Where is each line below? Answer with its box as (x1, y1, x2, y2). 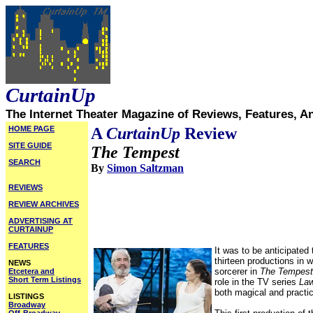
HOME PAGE (8, 124, 54, 133)
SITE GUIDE (8, 141, 52, 150)
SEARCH (8, 158, 41, 166)
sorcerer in (214, 266, 260, 277)
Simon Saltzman (107, 162, 184, 174)
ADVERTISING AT (8, 217, 73, 225)
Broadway (8, 300, 45, 309)
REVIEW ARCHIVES (8, 200, 79, 208)
